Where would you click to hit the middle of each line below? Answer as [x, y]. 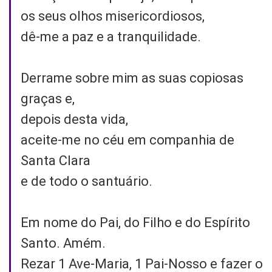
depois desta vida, [74, 119]
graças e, [48, 98]
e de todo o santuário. [87, 181]
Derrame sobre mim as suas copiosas [132, 78]
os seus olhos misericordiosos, [113, 16]
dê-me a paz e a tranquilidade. [111, 36]
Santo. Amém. [63, 243]
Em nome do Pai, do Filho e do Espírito [135, 222]
